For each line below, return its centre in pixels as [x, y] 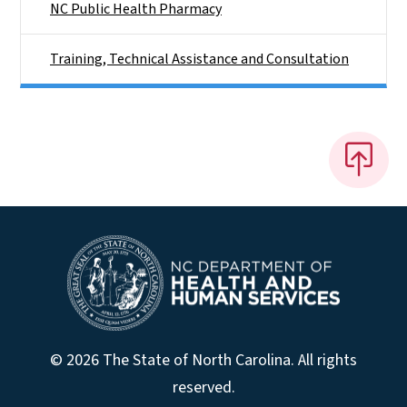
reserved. [203, 388]
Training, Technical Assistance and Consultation [199, 59]
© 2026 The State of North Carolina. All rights [203, 361]
